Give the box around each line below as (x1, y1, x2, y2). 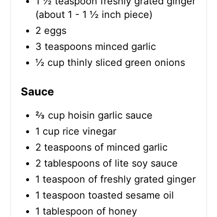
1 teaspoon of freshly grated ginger (35, 173, 196, 186)
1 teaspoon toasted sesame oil (35, 189, 174, 201)
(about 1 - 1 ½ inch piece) (35, 9, 153, 21)
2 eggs (35, 25, 66, 37)
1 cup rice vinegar (35, 125, 116, 138)
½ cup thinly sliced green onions (35, 57, 185, 69)
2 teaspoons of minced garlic (35, 141, 168, 154)
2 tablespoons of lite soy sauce (35, 157, 178, 170)
